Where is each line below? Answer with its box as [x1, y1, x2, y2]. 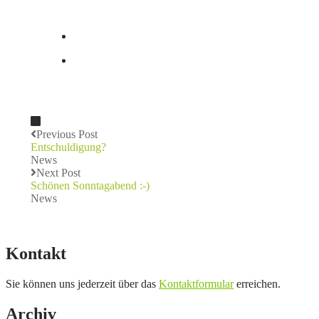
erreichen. [234, 277, 281, 290]
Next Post [36, 166, 80, 179]
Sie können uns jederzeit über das [6, 277, 159, 290]
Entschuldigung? [31, 140, 106, 153]
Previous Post [36, 127, 98, 140]
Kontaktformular [159, 277, 234, 290]
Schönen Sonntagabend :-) [31, 179, 150, 192]
